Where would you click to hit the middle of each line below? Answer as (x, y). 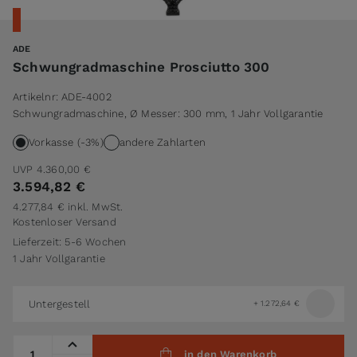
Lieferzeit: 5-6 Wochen (70, 241)
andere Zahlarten (163, 143)
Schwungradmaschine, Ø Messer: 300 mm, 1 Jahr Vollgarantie (168, 113)
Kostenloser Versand (65, 222)
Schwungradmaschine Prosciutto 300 (141, 67)
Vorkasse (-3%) (66, 143)
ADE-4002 (86, 96)
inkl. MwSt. (96, 206)
